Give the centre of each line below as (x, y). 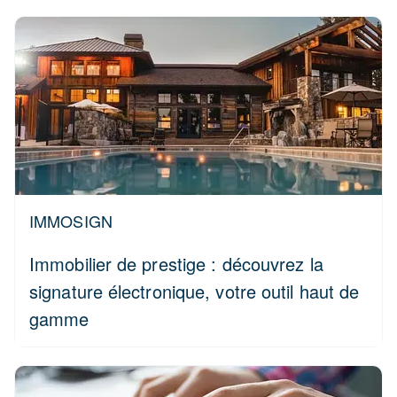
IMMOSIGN (71, 221)
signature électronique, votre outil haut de (195, 291)
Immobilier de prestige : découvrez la (176, 264)
